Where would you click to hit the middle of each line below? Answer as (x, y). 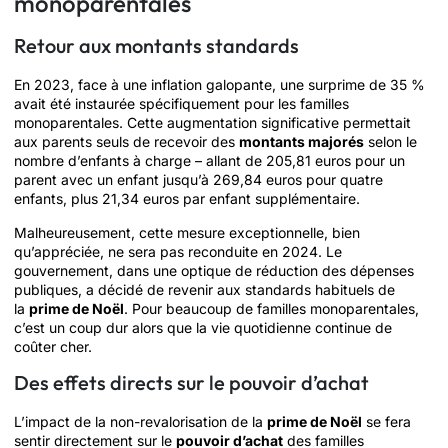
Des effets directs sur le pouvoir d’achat (191, 382)
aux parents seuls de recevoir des (126, 142)
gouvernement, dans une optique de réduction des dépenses (214, 270)
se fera (386, 421)
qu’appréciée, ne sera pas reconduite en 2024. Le (178, 251)
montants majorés (301, 142)
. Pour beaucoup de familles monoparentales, (271, 308)
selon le (390, 142)
